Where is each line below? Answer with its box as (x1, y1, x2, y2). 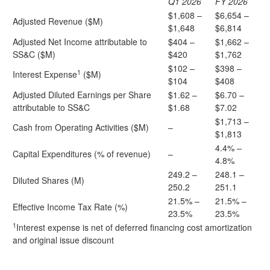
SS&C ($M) (13, 48, 55, 60)
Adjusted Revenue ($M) (13, 15, 103, 27)
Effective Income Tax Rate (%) (13, 201, 128, 213)
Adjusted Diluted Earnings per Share (13, 89, 151, 101)
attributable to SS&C (13, 101, 90, 113)
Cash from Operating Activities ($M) (13, 121, 149, 133)
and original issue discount (13, 234, 114, 246)
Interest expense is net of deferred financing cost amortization (16, 221, 252, 233)
